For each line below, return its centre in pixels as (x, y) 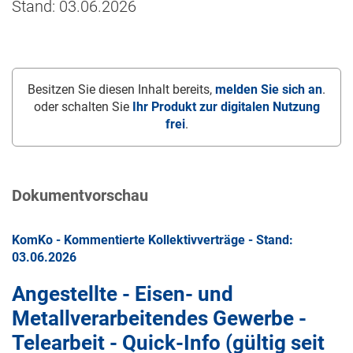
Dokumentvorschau (80, 196)
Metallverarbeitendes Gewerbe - (159, 319)
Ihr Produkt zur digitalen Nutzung (226, 107)
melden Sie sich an (269, 90)
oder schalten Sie (83, 107)
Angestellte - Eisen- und (123, 294)
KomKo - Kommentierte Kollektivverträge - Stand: (152, 240)
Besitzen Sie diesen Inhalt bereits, (121, 90)
